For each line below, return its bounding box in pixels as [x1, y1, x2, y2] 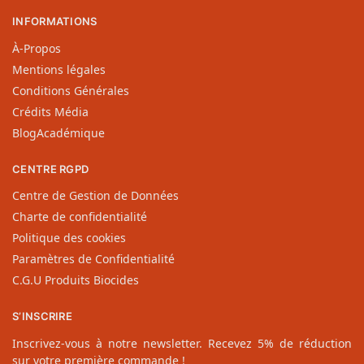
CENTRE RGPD [12, 162, 89, 175]
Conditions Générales [12, 82, 129, 98]
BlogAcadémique [12, 124, 105, 141]
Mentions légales [12, 61, 106, 77]
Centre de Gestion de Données [12, 188, 179, 204]
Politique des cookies [12, 230, 126, 246]
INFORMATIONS [12, 15, 97, 28]
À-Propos [12, 40, 61, 56]
